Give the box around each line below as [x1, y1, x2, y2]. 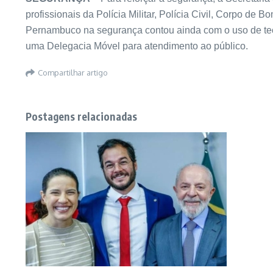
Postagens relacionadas [26, 109, 138, 123]
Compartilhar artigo [38, 68, 108, 78]
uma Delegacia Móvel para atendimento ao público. [26, 40, 248, 51]
